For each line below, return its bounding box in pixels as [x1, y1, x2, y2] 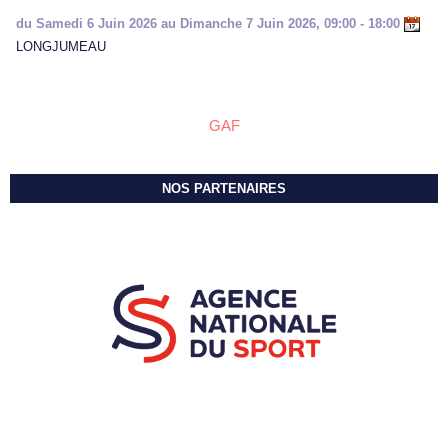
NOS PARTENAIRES [162, 181, 286, 196]
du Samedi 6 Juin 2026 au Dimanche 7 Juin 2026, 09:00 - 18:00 [16, 16, 404, 32]
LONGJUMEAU [16, 39, 106, 55]
